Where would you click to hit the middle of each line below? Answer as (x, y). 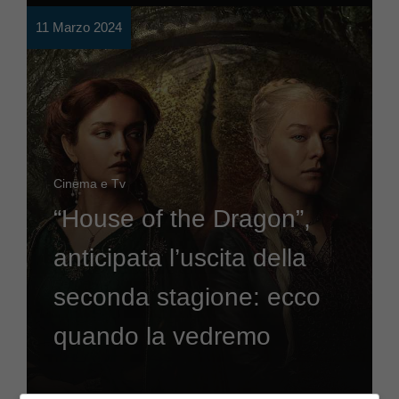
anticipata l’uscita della (180, 258)
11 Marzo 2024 (79, 27)
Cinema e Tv (90, 183)
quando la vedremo (162, 336)
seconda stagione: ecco (187, 297)
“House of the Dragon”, (182, 219)
